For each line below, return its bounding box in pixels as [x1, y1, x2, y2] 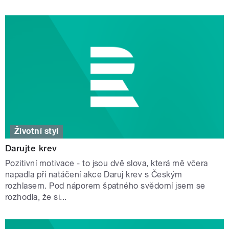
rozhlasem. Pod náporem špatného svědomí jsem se [5, 181, 205, 191]
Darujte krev [5, 143, 57, 154]
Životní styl [14, 126, 59, 136]
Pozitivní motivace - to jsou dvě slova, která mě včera [5, 158, 208, 169]
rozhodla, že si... [5, 192, 67, 202]
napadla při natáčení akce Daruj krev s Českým [5, 170, 182, 180]
